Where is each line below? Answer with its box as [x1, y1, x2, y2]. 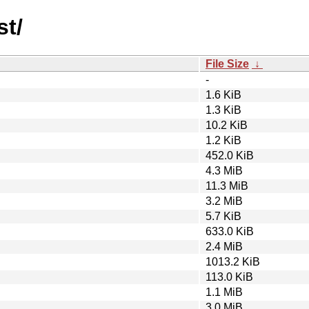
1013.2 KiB [206, 255, 260, 268]
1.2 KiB [206, 134, 241, 146]
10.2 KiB [206, 119, 248, 131]
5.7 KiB [206, 210, 241, 222]
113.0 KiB [206, 270, 253, 283]
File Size [206, 57, 249, 70]
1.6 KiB [206, 88, 241, 101]
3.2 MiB [206, 195, 243, 207]
